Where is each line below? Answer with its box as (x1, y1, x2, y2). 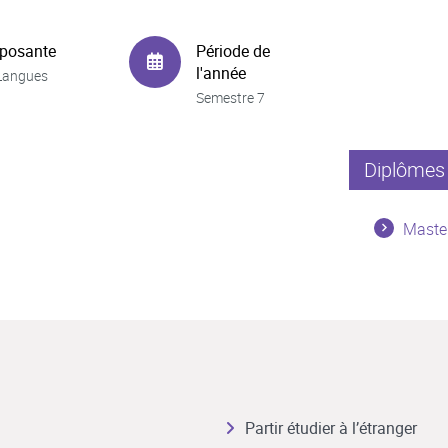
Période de (196, 39, 270, 62)
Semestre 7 (196, 87, 265, 107)
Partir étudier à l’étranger (244, 417, 417, 439)
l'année (196, 61, 246, 84)
